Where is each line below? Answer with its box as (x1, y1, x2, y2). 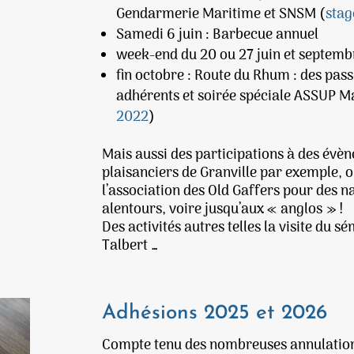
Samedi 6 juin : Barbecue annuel (116, 24, 319, 47)
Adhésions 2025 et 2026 (102, 302, 328, 324)
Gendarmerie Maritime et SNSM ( (116, 3, 326, 27)
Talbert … (102, 235, 159, 258)
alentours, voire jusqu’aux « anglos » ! (102, 198, 344, 222)
